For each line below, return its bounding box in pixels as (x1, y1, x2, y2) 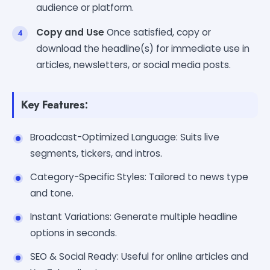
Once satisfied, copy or (104, 25, 211, 39)
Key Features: (21, 96, 88, 113)
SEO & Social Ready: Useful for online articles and (30, 250, 248, 263)
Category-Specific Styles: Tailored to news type (30, 170, 248, 183)
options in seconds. (30, 226, 117, 239)
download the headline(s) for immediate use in (36, 42, 250, 55)
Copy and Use (36, 25, 104, 39)
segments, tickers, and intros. (30, 146, 162, 160)
